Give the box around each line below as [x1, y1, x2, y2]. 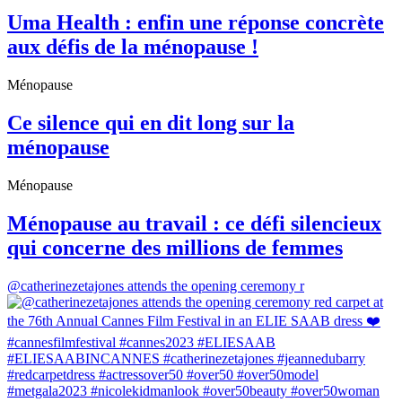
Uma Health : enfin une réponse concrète [7, 11, 384, 35]
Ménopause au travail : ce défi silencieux [7, 211, 381, 235]
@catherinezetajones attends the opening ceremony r [7, 277, 304, 293]
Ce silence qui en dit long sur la [7, 110, 294, 135]
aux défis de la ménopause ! [7, 35, 258, 59]
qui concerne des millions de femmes [7, 235, 343, 259]
